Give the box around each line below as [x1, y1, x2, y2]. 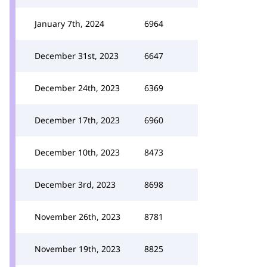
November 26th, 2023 [35, 211, 120, 222]
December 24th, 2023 [35, 82, 120, 94]
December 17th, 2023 [35, 114, 120, 126]
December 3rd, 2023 [35, 179, 116, 190]
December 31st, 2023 [35, 50, 119, 61]
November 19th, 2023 [35, 243, 120, 254]
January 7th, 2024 [35, 18, 104, 29]
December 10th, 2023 [35, 147, 120, 158]
